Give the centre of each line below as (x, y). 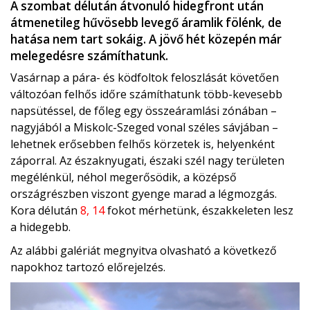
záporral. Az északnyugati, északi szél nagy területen (147, 161)
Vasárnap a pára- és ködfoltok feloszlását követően (145, 78)
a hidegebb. (40, 227)
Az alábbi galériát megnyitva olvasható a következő (144, 251)
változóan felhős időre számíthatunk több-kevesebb (146, 94)
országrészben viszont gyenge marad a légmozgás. (144, 194)
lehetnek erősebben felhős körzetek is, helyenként (143, 144)
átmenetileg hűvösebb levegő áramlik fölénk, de (146, 23)
